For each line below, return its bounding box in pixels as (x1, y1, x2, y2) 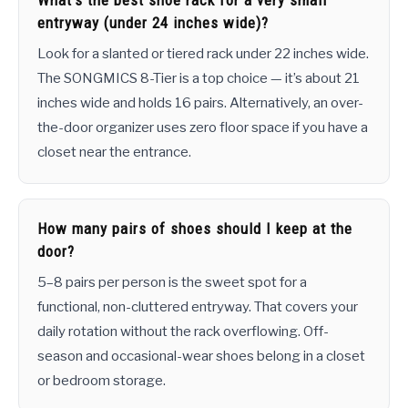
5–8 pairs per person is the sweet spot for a (37, 274, 307, 291)
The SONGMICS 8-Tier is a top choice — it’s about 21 (37, 70, 360, 87)
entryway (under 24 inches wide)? (37, 14, 269, 33)
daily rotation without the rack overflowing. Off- (37, 323, 329, 341)
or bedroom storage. (37, 372, 166, 390)
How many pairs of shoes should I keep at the (37, 219, 352, 239)
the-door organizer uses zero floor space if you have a (37, 119, 368, 137)
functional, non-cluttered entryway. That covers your (37, 299, 358, 316)
